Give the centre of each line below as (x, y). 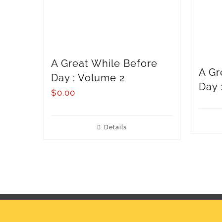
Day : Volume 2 (88, 78)
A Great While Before (104, 63)
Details (115, 127)
